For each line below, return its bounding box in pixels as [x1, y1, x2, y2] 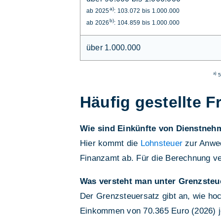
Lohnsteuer [140, 139, 183, 148]
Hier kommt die [80, 139, 141, 148]
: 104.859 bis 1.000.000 [114, 19, 180, 26]
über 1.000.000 [86, 43, 141, 52]
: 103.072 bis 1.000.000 [114, 7, 180, 14]
